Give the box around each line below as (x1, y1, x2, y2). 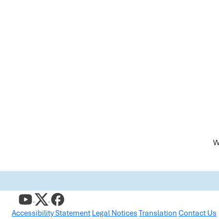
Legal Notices (92, 208, 137, 218)
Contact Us (178, 208, 217, 218)
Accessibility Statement (12, 208, 90, 218)
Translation (139, 208, 177, 218)
